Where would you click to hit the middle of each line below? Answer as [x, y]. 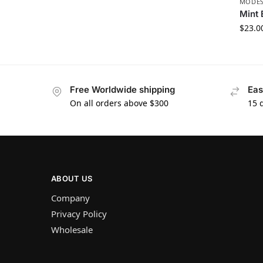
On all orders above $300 [119, 103]
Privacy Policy [79, 214]
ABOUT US [72, 178]
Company [70, 198]
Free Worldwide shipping [122, 90]
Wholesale [72, 230]
